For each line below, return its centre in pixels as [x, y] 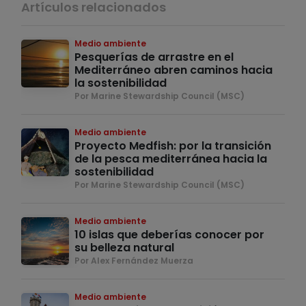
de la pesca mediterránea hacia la [171, 159]
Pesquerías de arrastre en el [154, 57]
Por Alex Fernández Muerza [134, 261]
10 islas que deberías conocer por [169, 235]
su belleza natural [124, 248]
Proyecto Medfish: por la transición [173, 146]
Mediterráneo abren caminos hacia [173, 70]
